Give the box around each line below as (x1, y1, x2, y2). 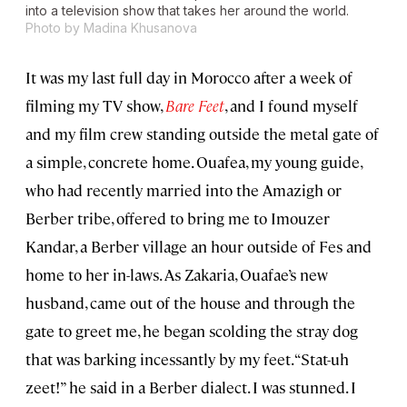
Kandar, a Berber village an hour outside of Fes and (25, 236, 372, 257)
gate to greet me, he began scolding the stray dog (25, 321, 358, 342)
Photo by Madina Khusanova (25, 20, 197, 36)
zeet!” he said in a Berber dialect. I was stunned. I (25, 377, 356, 398)
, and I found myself (224, 95, 358, 116)
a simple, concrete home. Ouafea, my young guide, (25, 152, 362, 173)
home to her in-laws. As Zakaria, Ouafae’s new (25, 264, 328, 285)
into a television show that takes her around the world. (25, 3, 349, 19)
